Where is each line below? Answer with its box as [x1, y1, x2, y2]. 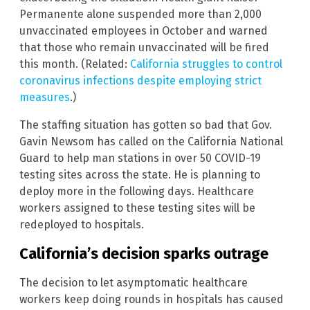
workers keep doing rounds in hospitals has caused [19, 293, 284, 307]
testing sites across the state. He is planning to [19, 167, 260, 181]
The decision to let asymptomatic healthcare [19, 276, 248, 290]
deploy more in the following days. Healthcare [19, 184, 254, 198]
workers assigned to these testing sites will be [19, 201, 255, 215]
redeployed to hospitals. [19, 217, 144, 231]
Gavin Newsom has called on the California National [19, 134, 283, 148]
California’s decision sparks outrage [19, 244, 268, 264]
